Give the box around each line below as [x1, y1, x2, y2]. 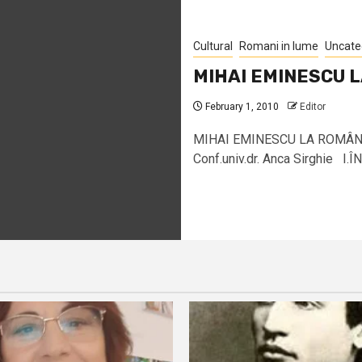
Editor [300, 100, 326, 112]
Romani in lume [239, 39, 318, 53]
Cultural [193, 39, 233, 53]
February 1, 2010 [203, 100, 279, 112]
